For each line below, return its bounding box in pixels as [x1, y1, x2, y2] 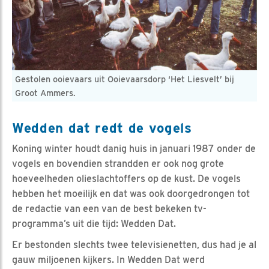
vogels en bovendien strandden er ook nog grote [12, 158, 224, 170]
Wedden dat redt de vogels [12, 119, 192, 136]
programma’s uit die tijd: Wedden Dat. [12, 218, 176, 230]
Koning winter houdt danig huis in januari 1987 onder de [12, 143, 256, 155]
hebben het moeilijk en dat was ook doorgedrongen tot [12, 188, 250, 200]
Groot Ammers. [15, 88, 76, 98]
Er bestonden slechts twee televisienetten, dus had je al [12, 239, 256, 251]
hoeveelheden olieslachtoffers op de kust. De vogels [12, 173, 241, 185]
